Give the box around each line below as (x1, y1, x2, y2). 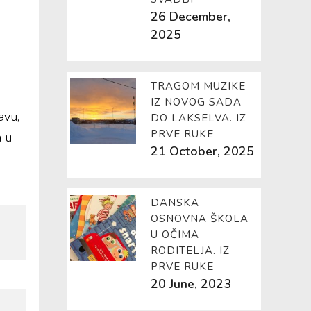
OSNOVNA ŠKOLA (151, 212, 249, 226)
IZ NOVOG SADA (151, 95, 242, 109)
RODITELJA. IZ (151, 244, 230, 258)
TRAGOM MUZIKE (151, 79, 246, 93)
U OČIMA (151, 228, 199, 242)
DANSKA (151, 196, 199, 210)
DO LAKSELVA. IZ (151, 111, 246, 125)
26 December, (151, 8, 230, 25)
